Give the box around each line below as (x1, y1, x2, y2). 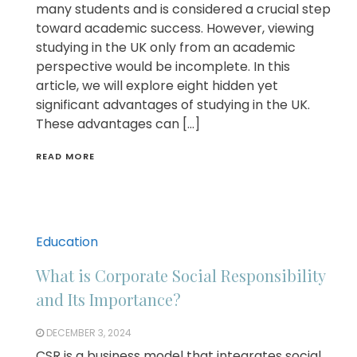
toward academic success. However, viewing (36, 19, 314, 38)
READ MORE (36, 150, 95, 163)
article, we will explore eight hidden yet (36, 76, 278, 96)
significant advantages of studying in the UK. (36, 96, 310, 115)
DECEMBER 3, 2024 (46, 326, 131, 340)
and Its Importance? (36, 288, 181, 311)
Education (36, 233, 98, 252)
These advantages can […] (36, 115, 200, 134)
